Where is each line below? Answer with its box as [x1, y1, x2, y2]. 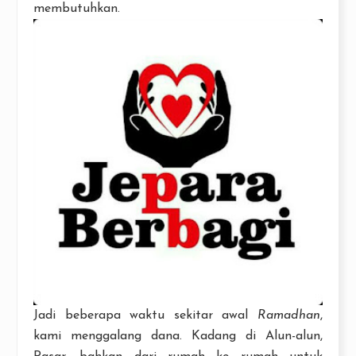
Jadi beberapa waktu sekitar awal [33, 308, 257, 322]
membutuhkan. [33, 2, 120, 16]
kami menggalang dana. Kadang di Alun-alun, [33, 329, 323, 342]
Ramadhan [257, 308, 320, 322]
